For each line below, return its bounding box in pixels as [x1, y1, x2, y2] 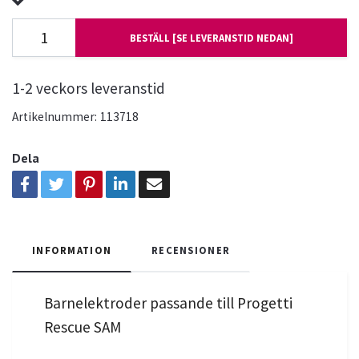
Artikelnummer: [12, 108, 97, 124]
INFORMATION [32, 243, 112, 256]
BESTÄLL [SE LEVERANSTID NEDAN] [129, 30, 293, 44]
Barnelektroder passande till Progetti [44, 292, 292, 313]
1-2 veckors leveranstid [12, 78, 165, 98]
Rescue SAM [44, 317, 121, 337]
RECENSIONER [151, 243, 231, 256]
